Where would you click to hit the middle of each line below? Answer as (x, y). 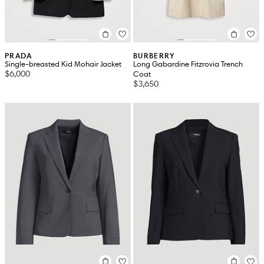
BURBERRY (154, 56)
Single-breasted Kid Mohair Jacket (63, 65)
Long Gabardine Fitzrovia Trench (188, 65)
